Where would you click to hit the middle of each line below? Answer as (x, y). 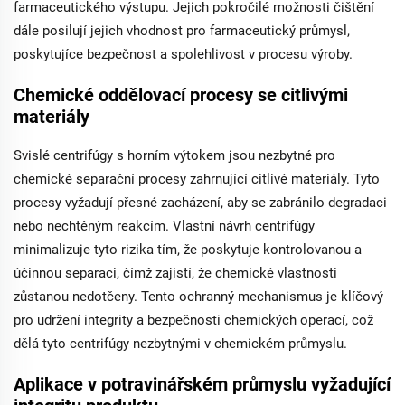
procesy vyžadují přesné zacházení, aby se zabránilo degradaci (200, 202)
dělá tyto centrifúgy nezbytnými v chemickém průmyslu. (180, 344)
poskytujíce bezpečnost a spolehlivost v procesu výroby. (183, 54)
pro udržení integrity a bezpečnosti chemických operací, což (193, 320)
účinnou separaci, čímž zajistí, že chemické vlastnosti (175, 273)
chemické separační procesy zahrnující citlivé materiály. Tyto (197, 179)
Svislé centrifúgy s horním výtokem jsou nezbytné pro (174, 155)
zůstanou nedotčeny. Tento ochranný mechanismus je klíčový (198, 297)
